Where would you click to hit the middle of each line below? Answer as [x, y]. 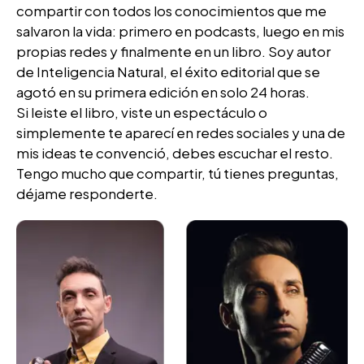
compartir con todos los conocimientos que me [171, 11]
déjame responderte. [87, 194]
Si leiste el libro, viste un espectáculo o [142, 113]
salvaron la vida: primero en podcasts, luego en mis [180, 31]
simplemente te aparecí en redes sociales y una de [181, 133]
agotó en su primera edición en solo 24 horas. [163, 92]
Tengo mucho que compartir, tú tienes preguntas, [178, 173]
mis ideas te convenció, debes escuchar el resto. [175, 153]
